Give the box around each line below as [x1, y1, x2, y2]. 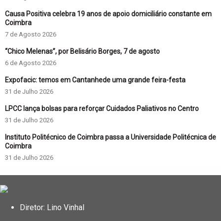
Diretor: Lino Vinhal [20, 202, 84, 212]
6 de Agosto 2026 [5, 59, 56, 67]
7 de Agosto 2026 [5, 30, 56, 38]
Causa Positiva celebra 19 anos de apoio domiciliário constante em [5, 9, 212, 18]
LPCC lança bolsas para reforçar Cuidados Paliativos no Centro [5, 104, 199, 112]
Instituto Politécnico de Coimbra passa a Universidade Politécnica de [5, 133, 216, 141]
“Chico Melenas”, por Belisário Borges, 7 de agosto [5, 47, 160, 55]
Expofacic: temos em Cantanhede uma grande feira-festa [5, 75, 185, 84]
